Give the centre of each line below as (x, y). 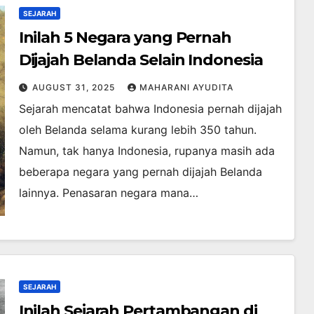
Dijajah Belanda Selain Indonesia (141, 60)
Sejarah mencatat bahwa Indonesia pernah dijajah (150, 109)
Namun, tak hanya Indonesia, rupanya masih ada (146, 151)
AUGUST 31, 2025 (75, 88)
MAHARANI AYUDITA (186, 88)
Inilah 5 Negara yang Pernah (125, 38)
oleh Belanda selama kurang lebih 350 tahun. (137, 130)
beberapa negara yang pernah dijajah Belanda (140, 172)
